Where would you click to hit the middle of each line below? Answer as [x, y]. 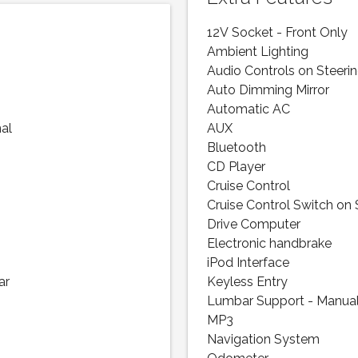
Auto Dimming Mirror [268, 91]
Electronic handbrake [270, 244]
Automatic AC [249, 110]
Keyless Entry [248, 282]
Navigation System [264, 340]
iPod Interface [249, 263]
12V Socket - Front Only [278, 33]
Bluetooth [237, 148]
